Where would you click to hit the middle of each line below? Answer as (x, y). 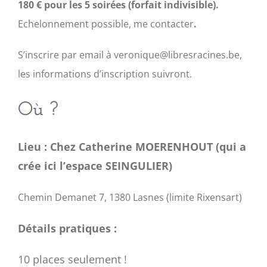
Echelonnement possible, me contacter (106, 24)
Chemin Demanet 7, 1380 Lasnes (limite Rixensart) (130, 197)
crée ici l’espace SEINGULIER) (95, 166)
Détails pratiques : (67, 228)
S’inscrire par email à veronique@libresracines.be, (130, 55)
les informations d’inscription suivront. (105, 74)
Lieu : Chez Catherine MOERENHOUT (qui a (132, 147)
